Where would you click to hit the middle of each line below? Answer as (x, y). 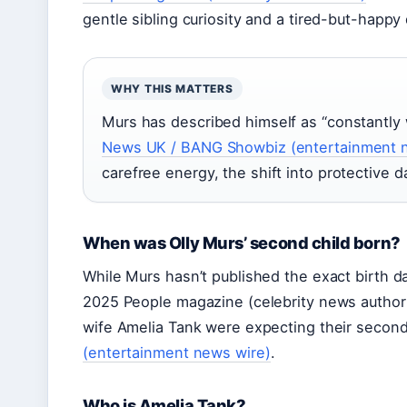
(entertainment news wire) (177, 353)
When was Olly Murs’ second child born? (242, 243)
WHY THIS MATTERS (172, 89)
